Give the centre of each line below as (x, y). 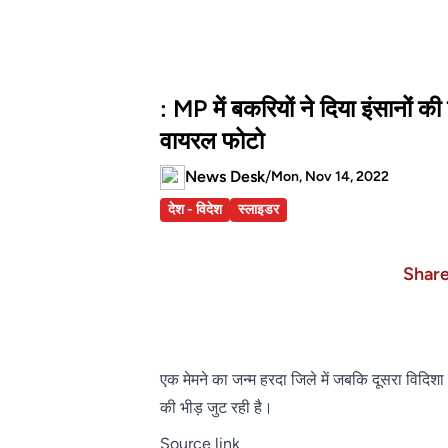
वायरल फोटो (212, 141)
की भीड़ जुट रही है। (216, 408)
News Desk (225, 177)
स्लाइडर (258, 210)
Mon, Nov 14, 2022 (330, 177)
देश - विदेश (195, 210)
